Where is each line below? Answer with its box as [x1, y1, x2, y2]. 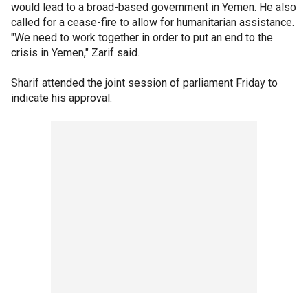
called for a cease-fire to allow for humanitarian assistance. [11, 15, 294, 29]
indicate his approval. [11, 91, 112, 104]
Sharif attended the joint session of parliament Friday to [11, 76, 278, 89]
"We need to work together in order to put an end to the [11, 30, 273, 44]
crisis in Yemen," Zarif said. [11, 45, 140, 59]
